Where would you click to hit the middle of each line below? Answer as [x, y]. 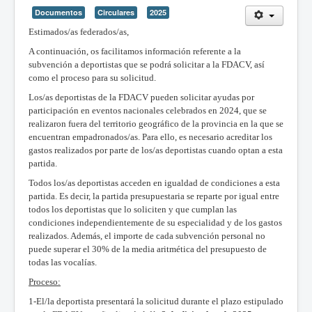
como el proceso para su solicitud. [92, 77]
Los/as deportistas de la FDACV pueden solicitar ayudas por [141, 97]
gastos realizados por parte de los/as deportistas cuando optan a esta [156, 150]
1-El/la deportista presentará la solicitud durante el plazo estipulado [156, 301]
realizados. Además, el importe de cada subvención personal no [147, 235]
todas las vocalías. [63, 262]
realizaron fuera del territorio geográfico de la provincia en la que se [156, 123]
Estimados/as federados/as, [79, 31]
